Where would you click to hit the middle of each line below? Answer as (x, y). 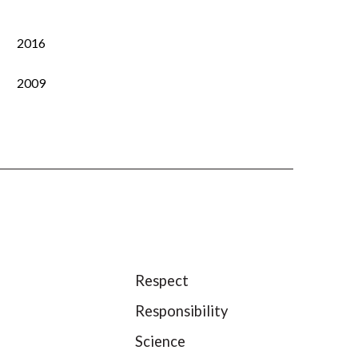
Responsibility (182, 311)
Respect (162, 280)
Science (161, 342)
